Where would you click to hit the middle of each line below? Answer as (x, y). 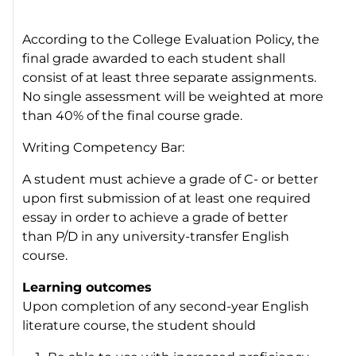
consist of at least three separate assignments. (170, 77)
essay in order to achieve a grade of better (155, 217)
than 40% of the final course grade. (133, 115)
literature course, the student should (139, 325)
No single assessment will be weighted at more (173, 96)
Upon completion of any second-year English (166, 306)
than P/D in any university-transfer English (156, 236)
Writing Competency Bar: (104, 147)
